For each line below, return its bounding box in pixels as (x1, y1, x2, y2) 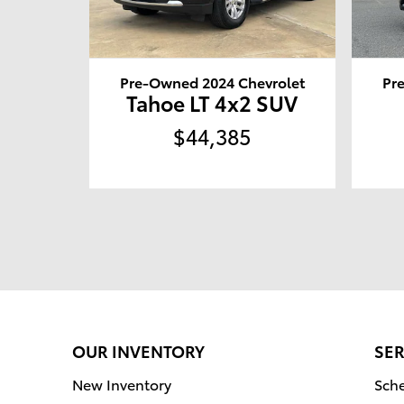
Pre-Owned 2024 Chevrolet (119, 71, 305, 93)
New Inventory (72, 373, 171, 395)
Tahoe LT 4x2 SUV (126, 87, 298, 118)
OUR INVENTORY (72, 339, 205, 363)
